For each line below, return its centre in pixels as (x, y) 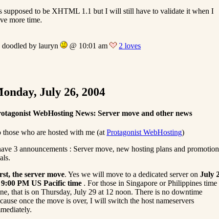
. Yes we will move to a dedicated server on (132, 175)
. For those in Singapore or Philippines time (149, 183)
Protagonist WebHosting (144, 132)
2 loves (130, 45)
